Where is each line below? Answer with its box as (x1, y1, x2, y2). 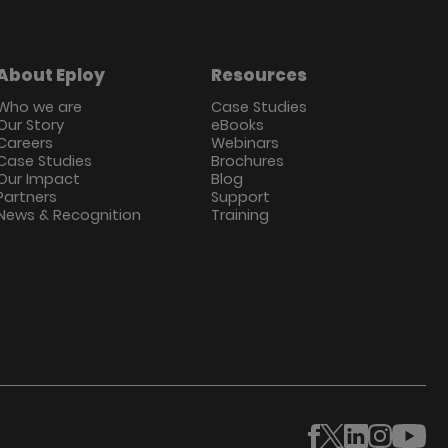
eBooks (210, 115, 264, 136)
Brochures (210, 151, 284, 172)
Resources (210, 62, 307, 87)
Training (210, 205, 269, 226)
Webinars (210, 133, 279, 154)
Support (210, 187, 270, 208)
